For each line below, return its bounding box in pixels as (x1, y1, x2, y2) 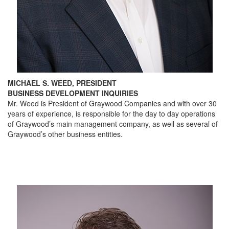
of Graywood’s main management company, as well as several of (8, 119, 218, 129)
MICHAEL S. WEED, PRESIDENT (8, 78, 117, 88)
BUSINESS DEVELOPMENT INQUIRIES (8, 88, 138, 98)
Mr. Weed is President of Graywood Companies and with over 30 (8, 98, 217, 108)
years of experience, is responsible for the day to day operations (8, 108, 215, 119)
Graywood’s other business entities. (8, 129, 123, 139)
